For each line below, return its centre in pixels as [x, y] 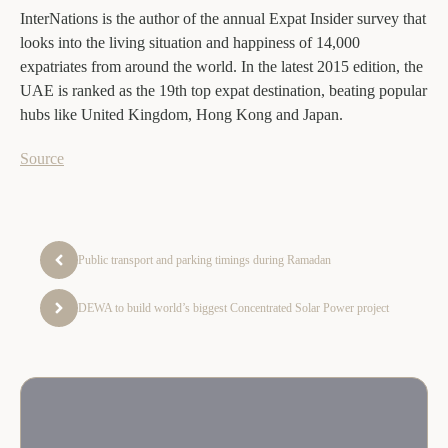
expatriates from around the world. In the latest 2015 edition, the [221, 66]
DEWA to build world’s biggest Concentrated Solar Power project [233, 307]
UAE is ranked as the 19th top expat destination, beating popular [223, 90]
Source [42, 158]
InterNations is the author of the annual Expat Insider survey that [223, 18]
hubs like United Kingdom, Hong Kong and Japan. [181, 114]
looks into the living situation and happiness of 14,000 [190, 42]
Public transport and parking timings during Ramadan [204, 259]
